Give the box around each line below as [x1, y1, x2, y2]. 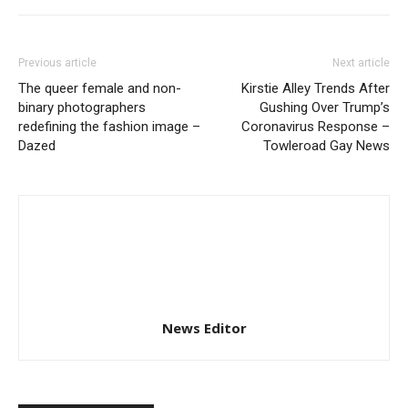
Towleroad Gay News [263, 137, 390, 154]
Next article [332, 56, 390, 69]
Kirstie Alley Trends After [241, 79, 390, 97]
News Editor [161, 318, 247, 337]
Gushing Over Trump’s [260, 98, 390, 116]
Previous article [18, 56, 97, 69]
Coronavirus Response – [241, 117, 390, 135]
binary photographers [18, 98, 146, 116]
